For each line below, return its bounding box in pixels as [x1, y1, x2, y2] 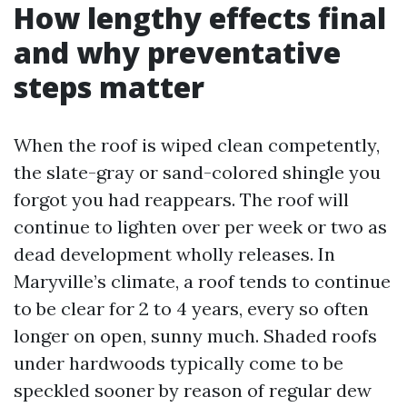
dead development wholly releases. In [14, 243, 335, 265]
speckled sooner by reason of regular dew [14, 379, 372, 402]
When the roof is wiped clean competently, [14, 134, 380, 156]
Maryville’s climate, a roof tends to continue [14, 270, 391, 293]
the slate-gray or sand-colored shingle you [14, 161, 381, 184]
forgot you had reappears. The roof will [14, 188, 349, 211]
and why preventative [14, 33, 341, 72]
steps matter [14, 67, 204, 106]
